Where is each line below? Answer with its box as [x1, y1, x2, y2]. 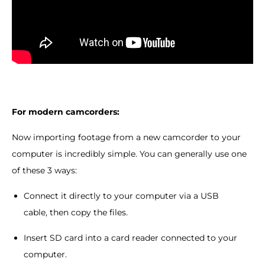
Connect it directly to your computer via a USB [24, 190, 219, 201]
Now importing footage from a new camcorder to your [12, 131, 241, 143]
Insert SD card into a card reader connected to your [24, 232, 237, 243]
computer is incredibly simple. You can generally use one [12, 148, 247, 159]
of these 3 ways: [12, 164, 77, 176]
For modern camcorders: [12, 106, 119, 117]
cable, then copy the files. [24, 206, 128, 218]
